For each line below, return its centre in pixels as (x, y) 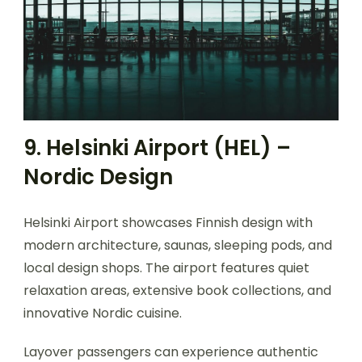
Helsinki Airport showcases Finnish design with (168, 222)
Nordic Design (98, 177)
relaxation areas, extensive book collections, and (177, 290)
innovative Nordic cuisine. (103, 313)
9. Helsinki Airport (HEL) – (157, 147)
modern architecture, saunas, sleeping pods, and (178, 245)
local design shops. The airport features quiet (166, 267)
